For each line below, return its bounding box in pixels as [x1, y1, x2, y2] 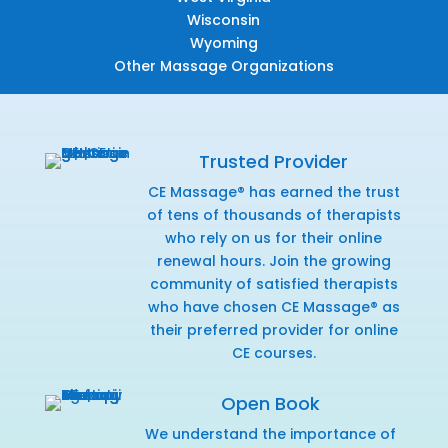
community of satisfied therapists [149, 273, 398, 294]
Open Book [221, 390, 321, 416]
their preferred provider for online [149, 319, 398, 340]
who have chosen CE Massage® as [147, 296, 400, 317]
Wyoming [189, 32, 258, 53]
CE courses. [231, 342, 316, 363]
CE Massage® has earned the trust [147, 181, 400, 202]
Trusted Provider [199, 148, 349, 174]
